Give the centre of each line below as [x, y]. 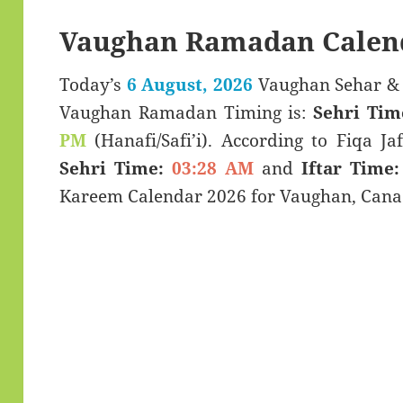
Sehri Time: [111, 169]
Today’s [93, 85]
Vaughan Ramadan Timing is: [186, 113]
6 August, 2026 [189, 85]
